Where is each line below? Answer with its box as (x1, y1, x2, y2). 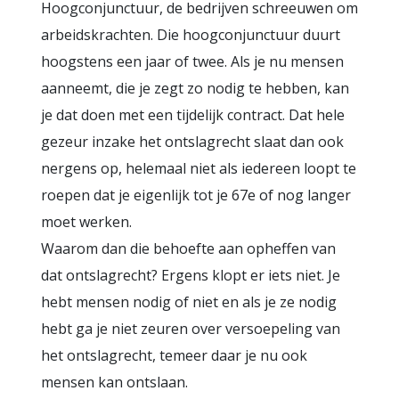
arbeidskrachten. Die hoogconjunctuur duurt (41, 25, 340, 45)
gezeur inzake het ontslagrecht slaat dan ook (41, 132, 344, 151)
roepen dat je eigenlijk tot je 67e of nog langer (41, 185, 351, 205)
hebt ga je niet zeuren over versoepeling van (41, 319, 340, 338)
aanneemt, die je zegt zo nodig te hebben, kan (41, 78, 349, 98)
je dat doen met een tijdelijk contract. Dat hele (41, 105, 345, 125)
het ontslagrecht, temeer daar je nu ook (41, 346, 307, 365)
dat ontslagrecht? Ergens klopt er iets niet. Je (41, 265, 340, 285)
